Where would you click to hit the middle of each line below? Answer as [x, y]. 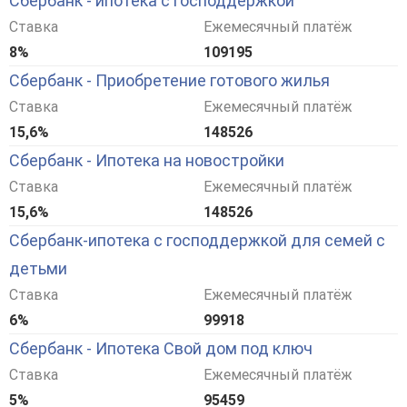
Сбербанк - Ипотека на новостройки [147, 160]
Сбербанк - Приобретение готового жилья [169, 80]
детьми [38, 268]
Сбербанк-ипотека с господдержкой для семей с [197, 240]
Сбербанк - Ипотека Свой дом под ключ [161, 348]
